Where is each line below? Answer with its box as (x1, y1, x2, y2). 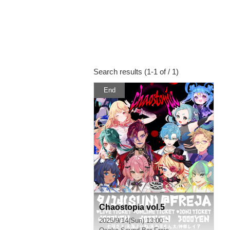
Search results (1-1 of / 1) (93, 67, 179, 76)
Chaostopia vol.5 (99, 203, 165, 212)
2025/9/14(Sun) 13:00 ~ (99, 217, 169, 224)
